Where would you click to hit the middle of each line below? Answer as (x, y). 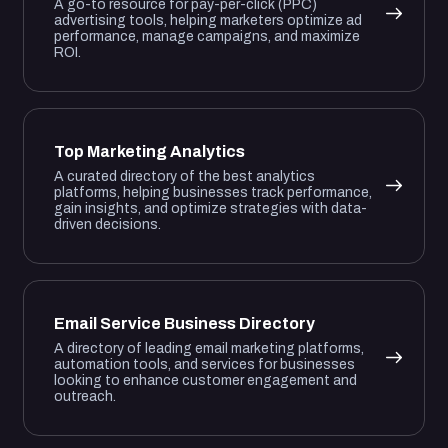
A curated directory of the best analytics (184, 177)
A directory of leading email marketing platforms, (209, 349)
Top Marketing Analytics (149, 152)
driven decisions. (107, 225)
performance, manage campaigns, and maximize (207, 37)
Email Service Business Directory (184, 324)
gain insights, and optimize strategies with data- (210, 209)
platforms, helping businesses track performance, (213, 193)
